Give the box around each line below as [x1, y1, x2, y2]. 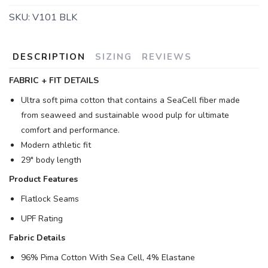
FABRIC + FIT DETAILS [9, 74, 99, 86]
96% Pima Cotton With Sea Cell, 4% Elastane [21, 251, 195, 263]
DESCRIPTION [13, 50, 86, 63]
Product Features [9, 173, 78, 185]
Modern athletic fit [21, 139, 91, 151]
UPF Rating [21, 212, 63, 224]
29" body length [21, 154, 81, 166]
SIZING [95, 50, 132, 63]
